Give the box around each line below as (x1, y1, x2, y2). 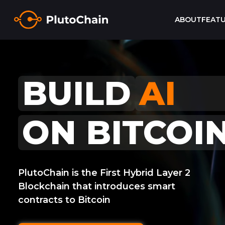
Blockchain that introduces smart (18, 181, 175, 192)
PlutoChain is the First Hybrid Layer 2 (18, 167, 190, 178)
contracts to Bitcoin (18, 194, 110, 205)
